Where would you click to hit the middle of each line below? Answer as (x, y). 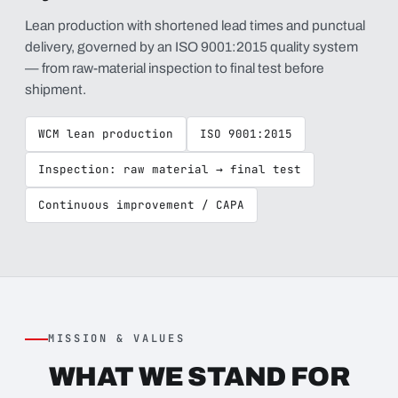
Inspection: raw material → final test (170, 169)
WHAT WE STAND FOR (199, 377)
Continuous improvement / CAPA (141, 205)
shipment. (56, 89)
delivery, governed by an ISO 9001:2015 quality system (191, 47)
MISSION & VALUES (117, 338)
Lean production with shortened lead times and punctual (195, 25)
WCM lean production (106, 134)
